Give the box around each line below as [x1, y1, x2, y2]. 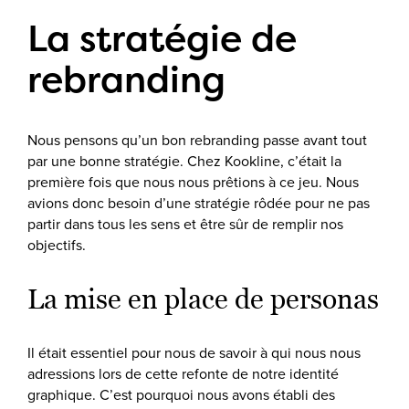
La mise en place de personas [27, 283, 379, 315]
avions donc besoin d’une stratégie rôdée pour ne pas [27, 193, 370, 213]
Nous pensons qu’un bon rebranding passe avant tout [27, 130, 367, 150]
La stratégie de [27, 12, 297, 62]
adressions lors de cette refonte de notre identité [27, 363, 339, 383]
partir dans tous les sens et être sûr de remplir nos [27, 214, 343, 234]
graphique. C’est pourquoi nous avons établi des [27, 384, 335, 404]
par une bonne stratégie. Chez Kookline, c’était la [27, 151, 341, 171]
